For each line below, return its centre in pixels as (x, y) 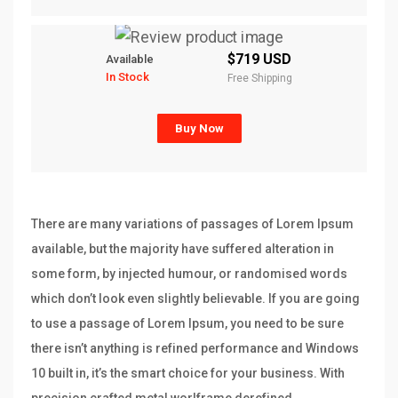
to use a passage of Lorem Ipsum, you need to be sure (187, 324)
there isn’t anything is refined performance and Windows (195, 349)
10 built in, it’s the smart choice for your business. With (188, 374)
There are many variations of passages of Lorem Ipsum (192, 224)
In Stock (127, 77)
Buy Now (199, 129)
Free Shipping (260, 79)
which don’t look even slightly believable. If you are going (195, 299)
